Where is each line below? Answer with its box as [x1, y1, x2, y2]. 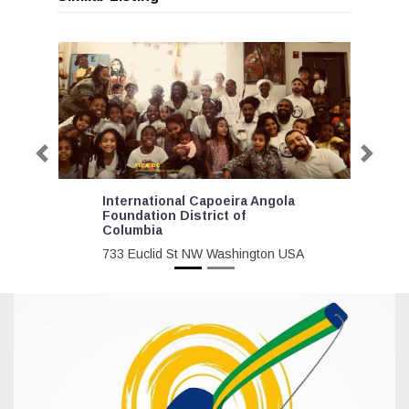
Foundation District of [102, 208, 246, 223]
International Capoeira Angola [102, 194, 295, 208]
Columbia [102, 223, 163, 237]
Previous [40, 153, 82, 163]
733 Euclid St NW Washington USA [102, 246, 304, 261]
